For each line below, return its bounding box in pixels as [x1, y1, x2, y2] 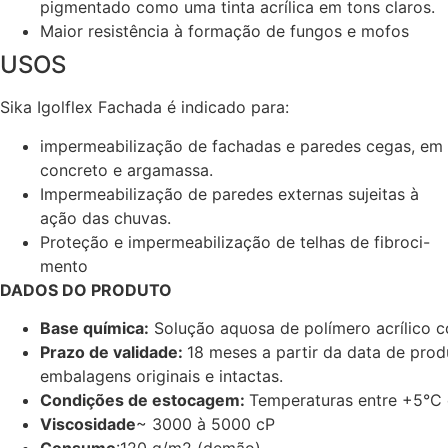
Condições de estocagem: [40, 390, 249, 411]
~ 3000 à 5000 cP [136, 414, 275, 435]
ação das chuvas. [40, 207, 171, 228]
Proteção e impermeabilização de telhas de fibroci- [40, 231, 430, 252]
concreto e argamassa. [40, 159, 213, 180]
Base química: [40, 318, 149, 339]
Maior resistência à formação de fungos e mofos [40, 21, 409, 42]
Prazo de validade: [40, 342, 187, 363]
